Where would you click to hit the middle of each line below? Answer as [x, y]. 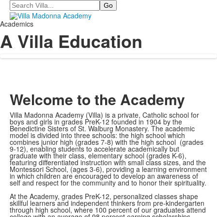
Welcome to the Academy [97, 99]
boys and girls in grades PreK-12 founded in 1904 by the [96, 122]
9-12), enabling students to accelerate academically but [94, 149]
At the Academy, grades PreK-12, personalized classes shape [104, 196]
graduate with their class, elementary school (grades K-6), [98, 156]
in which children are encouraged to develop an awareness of [104, 176]
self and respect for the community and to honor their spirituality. [108, 183]
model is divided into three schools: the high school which [97, 135]
